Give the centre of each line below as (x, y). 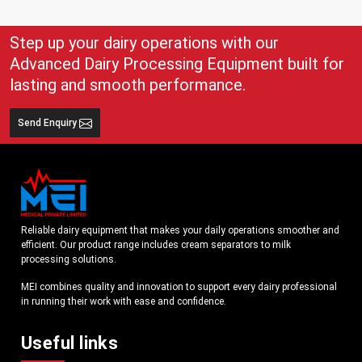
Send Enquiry (48, 123)
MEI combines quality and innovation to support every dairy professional (179, 287)
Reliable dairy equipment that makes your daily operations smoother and (180, 231)
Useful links (70, 343)
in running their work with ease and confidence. (124, 302)
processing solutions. (69, 260)
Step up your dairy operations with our (144, 43)
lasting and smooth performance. (128, 85)
